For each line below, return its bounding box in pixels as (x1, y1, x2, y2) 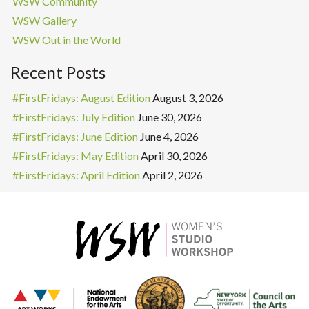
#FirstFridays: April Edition (12, 168, 140, 181)
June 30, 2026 (137, 110, 202, 123)
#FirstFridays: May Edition (12, 148, 139, 162)
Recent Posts (10, 61, 106, 82)
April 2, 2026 (142, 168, 203, 181)
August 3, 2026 (152, 90, 223, 104)
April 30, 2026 (141, 148, 208, 162)
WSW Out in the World (12, 32, 121, 46)
